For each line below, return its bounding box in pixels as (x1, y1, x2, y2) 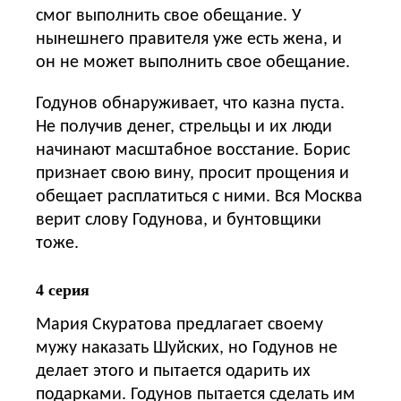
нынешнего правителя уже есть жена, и (36, 30, 342, 48)
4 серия (36, 280, 90, 299)
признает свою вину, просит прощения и (36, 164, 349, 183)
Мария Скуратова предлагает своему (36, 315, 323, 334)
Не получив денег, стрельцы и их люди (36, 117, 332, 136)
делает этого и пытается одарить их (36, 362, 311, 380)
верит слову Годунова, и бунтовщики (36, 210, 321, 229)
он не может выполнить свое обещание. (36, 53, 350, 72)
